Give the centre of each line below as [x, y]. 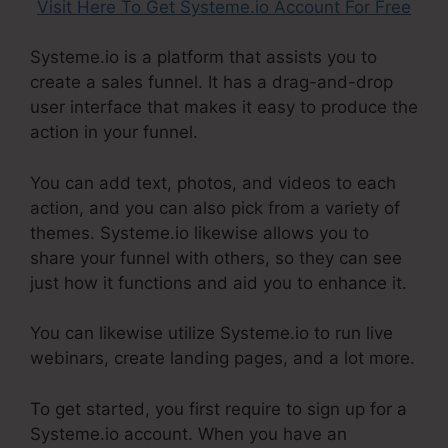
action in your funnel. [114, 132]
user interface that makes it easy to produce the [224, 107]
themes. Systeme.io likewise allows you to [199, 232]
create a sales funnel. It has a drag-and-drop [211, 82]
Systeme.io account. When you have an [188, 433]
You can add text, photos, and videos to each [213, 182]
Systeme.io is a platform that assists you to [203, 57]
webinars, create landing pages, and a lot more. [222, 358]
